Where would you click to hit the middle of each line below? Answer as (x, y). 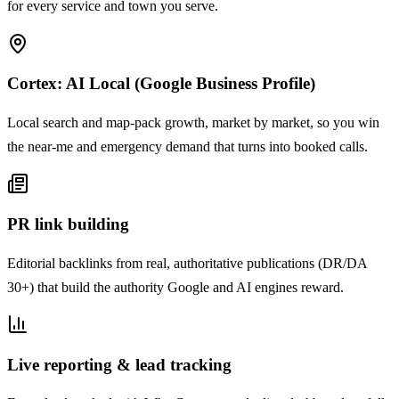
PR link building (68, 224)
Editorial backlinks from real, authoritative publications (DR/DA (187, 263)
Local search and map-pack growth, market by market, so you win (193, 122)
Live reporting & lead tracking (119, 364)
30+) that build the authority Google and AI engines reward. (175, 287)
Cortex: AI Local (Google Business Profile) (161, 84)
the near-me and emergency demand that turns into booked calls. (187, 146)
